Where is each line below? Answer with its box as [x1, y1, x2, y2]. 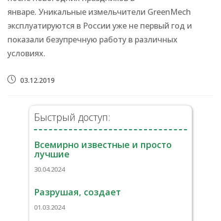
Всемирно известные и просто [34, 139, 172, 150]
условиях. [7, 48, 45, 59]
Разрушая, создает [34, 186, 121, 198]
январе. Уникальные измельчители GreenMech [7, 6, 191, 17]
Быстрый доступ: [34, 110, 110, 124]
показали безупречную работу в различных [7, 34, 178, 45]
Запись [7, 75, 30, 84]
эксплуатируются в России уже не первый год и [7, 20, 192, 31]
